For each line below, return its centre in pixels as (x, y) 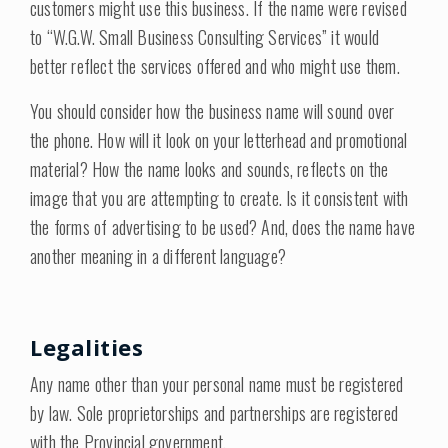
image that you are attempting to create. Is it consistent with (219, 198)
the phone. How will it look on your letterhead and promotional (219, 140)
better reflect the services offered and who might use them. (215, 66)
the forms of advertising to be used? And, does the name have (223, 227)
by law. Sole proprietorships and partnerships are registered (214, 413)
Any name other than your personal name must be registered (217, 384)
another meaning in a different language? (158, 256)
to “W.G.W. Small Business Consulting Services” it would (205, 37)
